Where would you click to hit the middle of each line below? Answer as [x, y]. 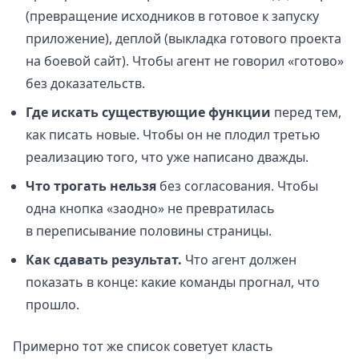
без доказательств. [85, 83]
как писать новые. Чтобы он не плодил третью [173, 134]
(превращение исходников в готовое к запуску [172, 16]
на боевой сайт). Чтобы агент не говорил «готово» [185, 61]
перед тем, [306, 112]
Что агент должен [239, 259]
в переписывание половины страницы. [149, 230]
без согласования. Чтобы [237, 186]
